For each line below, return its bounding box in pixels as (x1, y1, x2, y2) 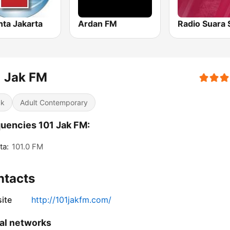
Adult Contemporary (20, 98, 88, 107)
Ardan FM (78, 18, 118, 29)
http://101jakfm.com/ (31, 195, 111, 205)
